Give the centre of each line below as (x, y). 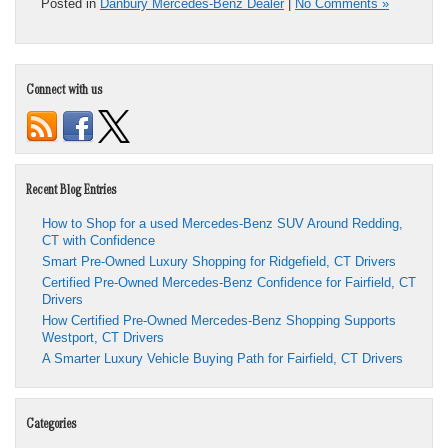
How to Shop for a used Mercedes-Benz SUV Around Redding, (222, 224)
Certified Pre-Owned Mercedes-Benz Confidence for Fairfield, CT (229, 283)
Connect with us (64, 92)
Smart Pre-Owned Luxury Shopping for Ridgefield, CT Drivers (219, 262)
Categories (51, 426)
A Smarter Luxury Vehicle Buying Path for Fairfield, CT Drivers (222, 359)
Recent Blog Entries (71, 192)
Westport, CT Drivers (103, 338)
